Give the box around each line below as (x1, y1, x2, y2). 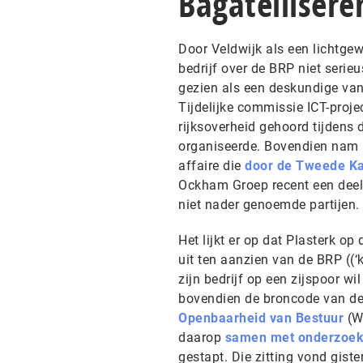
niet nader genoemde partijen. (178, 197, 360, 212)
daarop (178, 330, 225, 345)
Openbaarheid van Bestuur (178, 310, 344, 326)
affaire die (178, 158, 245, 173)
